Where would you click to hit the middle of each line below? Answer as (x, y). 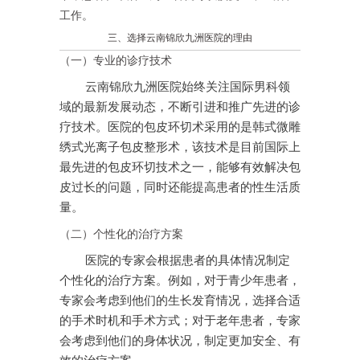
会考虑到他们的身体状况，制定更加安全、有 (180, 341)
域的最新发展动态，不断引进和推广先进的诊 (180, 107)
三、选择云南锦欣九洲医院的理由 (180, 38)
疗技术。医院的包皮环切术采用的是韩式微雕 (180, 127)
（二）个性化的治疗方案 (121, 234)
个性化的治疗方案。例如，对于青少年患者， (180, 281)
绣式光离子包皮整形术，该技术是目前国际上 (180, 147)
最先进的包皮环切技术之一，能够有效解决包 (180, 168)
